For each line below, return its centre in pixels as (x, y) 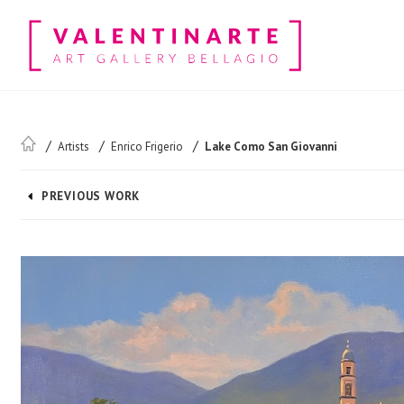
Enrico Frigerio (147, 147)
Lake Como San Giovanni (271, 147)
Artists (73, 147)
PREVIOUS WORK (91, 196)
